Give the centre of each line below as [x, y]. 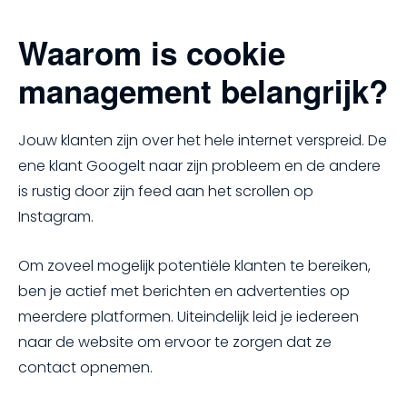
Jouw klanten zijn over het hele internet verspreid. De [203, 141]
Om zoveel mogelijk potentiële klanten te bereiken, [194, 265]
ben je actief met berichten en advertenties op [184, 291]
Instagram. [58, 217]
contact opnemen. [85, 367]
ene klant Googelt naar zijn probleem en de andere [199, 166]
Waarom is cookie [152, 53]
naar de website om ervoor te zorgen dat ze [175, 342]
